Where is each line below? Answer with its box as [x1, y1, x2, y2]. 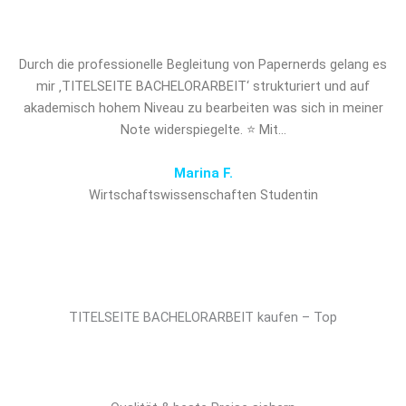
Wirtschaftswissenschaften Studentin [88, 186, 318, 203]
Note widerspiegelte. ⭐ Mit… [120, 121, 286, 139]
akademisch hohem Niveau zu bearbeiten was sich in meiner [23, 100, 383, 117]
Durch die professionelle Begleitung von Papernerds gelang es [19, 56, 387, 73]
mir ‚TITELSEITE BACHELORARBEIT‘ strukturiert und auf [36, 78, 370, 95]
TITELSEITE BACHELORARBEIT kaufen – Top [69, 309, 337, 326]
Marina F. [173, 164, 233, 181]
